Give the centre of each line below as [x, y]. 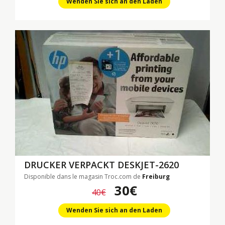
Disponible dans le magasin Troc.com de [83, 177]
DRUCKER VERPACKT [71, 165]
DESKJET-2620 [148, 165]
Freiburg [156, 177]
